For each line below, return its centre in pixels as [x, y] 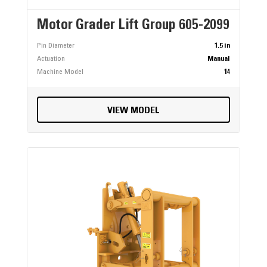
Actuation [51, 59]
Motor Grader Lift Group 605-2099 [133, 26]
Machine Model [60, 72]
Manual [219, 59]
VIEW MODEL [133, 111]
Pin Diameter [55, 46]
